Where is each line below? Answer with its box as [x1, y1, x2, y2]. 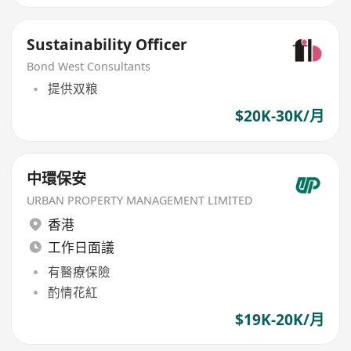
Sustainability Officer [27, 34, 188, 55]
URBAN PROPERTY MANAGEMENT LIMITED [27, 192, 253, 208]
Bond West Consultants [27, 58, 151, 74]
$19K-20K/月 [234, 309, 324, 331]
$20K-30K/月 [234, 106, 324, 127]
